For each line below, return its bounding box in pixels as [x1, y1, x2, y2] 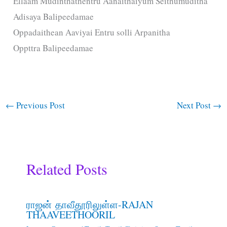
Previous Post [14, 99, 65, 111]
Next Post [176, 99, 213, 111]
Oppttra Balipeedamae [13, 42, 94, 54]
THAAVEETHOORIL [26, 207, 115, 221]
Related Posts [26, 158, 107, 179]
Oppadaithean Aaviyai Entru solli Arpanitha [13, 26, 171, 39]
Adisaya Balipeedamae [13, 11, 94, 23]
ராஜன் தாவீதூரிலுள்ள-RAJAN [26, 197, 153, 211]
